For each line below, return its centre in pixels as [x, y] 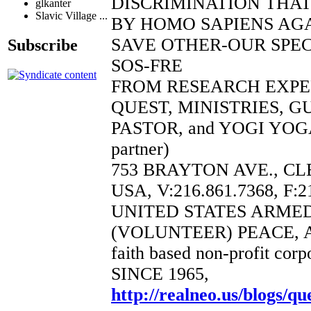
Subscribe [43, 45]
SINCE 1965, [160, 274]
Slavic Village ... [72, 16]
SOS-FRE [147, 65]
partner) [140, 149]
